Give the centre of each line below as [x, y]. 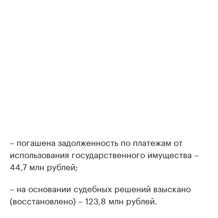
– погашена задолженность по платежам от [96, 142]
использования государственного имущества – [104, 154]
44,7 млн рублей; [44, 166]
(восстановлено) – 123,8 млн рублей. [83, 200]
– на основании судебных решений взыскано [100, 188]
